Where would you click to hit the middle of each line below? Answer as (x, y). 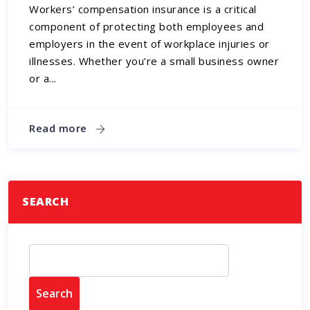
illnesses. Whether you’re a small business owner (154, 61)
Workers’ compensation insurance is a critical (143, 9)
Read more (60, 128)
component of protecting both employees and (147, 26)
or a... (43, 78)
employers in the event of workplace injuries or (149, 43)
